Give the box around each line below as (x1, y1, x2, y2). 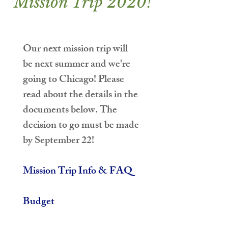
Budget (23, 193, 54, 211)
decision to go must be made (23, 117, 141, 135)
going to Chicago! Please (23, 71, 126, 89)
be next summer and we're (23, 56, 132, 74)
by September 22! (23, 132, 94, 150)
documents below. (23, 102, 100, 120)
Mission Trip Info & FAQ (23, 163, 132, 181)
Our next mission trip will (23, 41, 130, 59)
